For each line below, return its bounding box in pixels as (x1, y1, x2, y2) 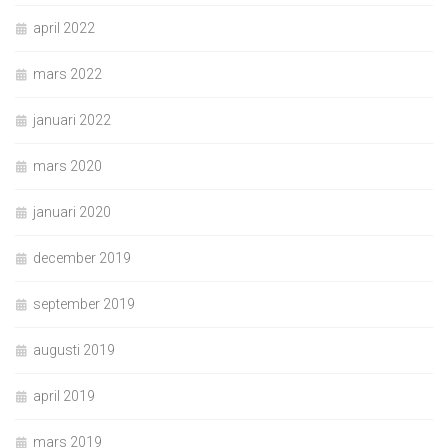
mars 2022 (33, 65, 102, 82)
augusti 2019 (33, 341, 115, 358)
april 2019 (33, 387, 95, 404)
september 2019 (33, 295, 135, 312)
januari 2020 (33, 203, 111, 220)
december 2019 (33, 249, 131, 266)
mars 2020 (33, 157, 102, 174)
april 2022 (33, 19, 95, 36)
